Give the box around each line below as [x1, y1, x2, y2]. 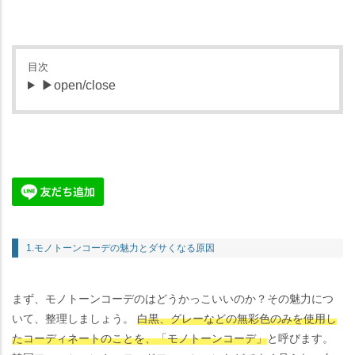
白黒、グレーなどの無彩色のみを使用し [137, 311, 337, 325]
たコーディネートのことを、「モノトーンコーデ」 [12, 331, 267, 345]
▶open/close [40, 78, 116, 92]
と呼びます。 [267, 331, 334, 345]
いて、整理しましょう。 [12, 311, 137, 325]
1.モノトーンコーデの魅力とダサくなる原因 [26, 242, 215, 254]
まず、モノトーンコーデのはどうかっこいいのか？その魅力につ [12, 292, 334, 305]
